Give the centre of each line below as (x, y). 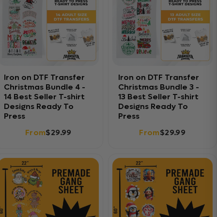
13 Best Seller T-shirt (158, 97)
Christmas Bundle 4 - (45, 87)
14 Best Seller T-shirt (44, 97)
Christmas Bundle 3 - (158, 87)
